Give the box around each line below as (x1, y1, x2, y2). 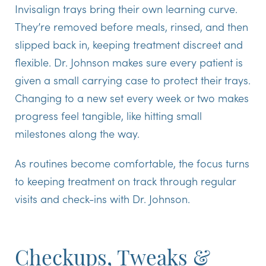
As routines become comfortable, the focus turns (15, 155, 249, 170)
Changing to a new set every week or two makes (15, 90, 249, 105)
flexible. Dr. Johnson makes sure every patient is (15, 54, 243, 69)
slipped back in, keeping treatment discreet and (15, 36, 243, 52)
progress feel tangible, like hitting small (15, 107, 202, 123)
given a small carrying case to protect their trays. (15, 72, 251, 87)
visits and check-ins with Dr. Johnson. (15, 191, 190, 206)
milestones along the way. (15, 125, 140, 141)
